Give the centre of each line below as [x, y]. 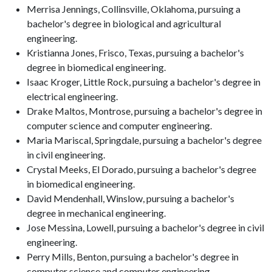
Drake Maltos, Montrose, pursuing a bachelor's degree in [144, 111]
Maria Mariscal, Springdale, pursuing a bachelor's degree [144, 140]
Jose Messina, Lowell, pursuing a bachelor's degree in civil [145, 227]
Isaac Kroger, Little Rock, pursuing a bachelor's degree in [144, 82]
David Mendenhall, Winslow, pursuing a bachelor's [131, 198]
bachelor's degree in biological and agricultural [124, 23]
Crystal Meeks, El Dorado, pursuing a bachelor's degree [141, 169]
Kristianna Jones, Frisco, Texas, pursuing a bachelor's [135, 53]
